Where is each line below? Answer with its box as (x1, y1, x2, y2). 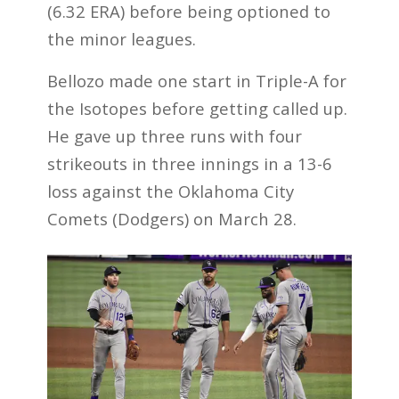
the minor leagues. (46, 28, 196, 51)
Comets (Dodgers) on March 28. (46, 207, 297, 230)
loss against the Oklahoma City (46, 179, 294, 202)
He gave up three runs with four (46, 124, 302, 147)
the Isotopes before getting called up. (46, 96, 347, 119)
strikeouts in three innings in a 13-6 (46, 151, 332, 175)
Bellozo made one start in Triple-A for (46, 69, 346, 92)
